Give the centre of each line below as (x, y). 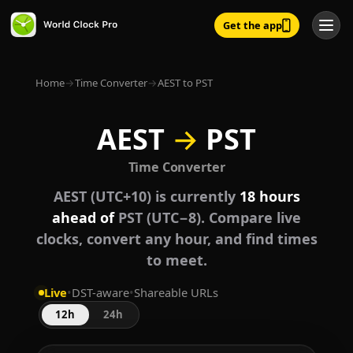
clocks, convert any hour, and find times (176, 239)
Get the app (252, 25)
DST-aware (100, 293)
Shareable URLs (176, 293)
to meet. (176, 260)
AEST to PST (185, 83)
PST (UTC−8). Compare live (208, 218)
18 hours (269, 197)
